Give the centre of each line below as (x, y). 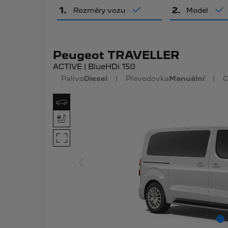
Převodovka (147, 78)
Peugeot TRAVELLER (116, 55)
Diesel (95, 78)
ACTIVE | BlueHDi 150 (94, 67)
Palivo (72, 78)
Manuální (187, 78)
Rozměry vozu (99, 10)
